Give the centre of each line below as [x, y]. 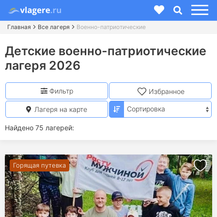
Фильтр [60, 91]
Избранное [166, 91]
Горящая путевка [39, 165]
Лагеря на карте [60, 109]
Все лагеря [54, 27]
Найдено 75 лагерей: [39, 127]
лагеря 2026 [43, 65]
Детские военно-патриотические [106, 51]
